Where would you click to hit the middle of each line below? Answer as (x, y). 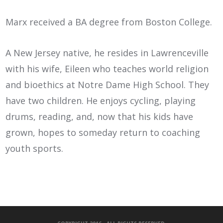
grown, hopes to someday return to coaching (103, 132)
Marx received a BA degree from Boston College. (109, 22)
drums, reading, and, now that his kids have (100, 116)
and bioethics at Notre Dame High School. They (108, 84)
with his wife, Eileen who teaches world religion (107, 68)
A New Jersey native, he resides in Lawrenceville (107, 53)
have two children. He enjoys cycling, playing (101, 100)
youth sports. (35, 148)
